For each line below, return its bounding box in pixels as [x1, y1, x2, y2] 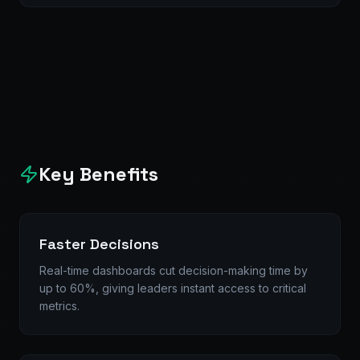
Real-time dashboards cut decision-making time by [39, 264, 308, 277]
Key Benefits [39, 162, 158, 186]
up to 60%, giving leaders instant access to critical [39, 281, 306, 295]
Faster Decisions [39, 235, 159, 253]
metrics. [39, 299, 80, 313]
